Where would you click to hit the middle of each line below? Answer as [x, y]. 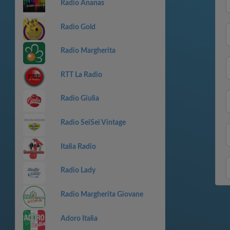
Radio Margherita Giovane [102, 194]
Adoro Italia [79, 218]
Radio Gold [78, 27]
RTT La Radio [81, 75]
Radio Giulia [80, 99]
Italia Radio [78, 147]
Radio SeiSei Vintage [93, 123]
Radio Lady [78, 171]
